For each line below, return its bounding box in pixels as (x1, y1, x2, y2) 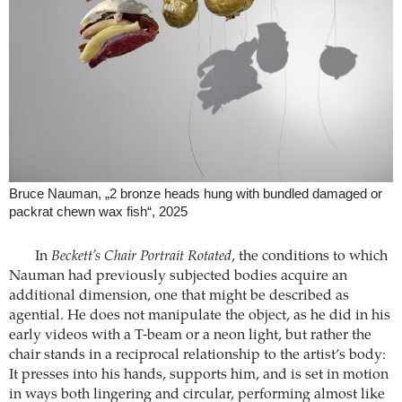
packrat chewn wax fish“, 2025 (9, 205, 188, 220)
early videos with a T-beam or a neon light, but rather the (9, 328, 371, 344)
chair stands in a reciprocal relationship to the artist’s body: (9, 348, 386, 363)
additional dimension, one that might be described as (9, 289, 349, 304)
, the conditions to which (231, 249, 388, 265)
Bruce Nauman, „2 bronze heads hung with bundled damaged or (9, 187, 382, 202)
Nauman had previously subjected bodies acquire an (9, 269, 347, 284)
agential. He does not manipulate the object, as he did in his (9, 309, 390, 324)
